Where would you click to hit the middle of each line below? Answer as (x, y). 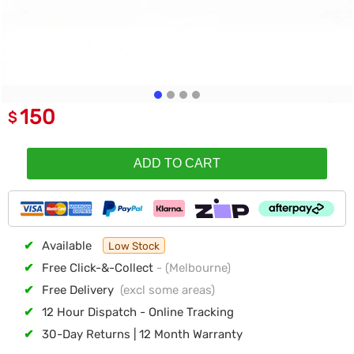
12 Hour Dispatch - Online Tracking (138, 312)
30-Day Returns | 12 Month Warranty (142, 334)
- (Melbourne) (194, 268)
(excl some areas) (164, 290)
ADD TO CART (177, 163)
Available (68, 246)
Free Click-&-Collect (99, 268)
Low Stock (134, 246)
